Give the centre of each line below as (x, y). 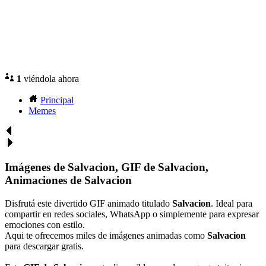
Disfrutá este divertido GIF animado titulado (88, 203)
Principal (57, 100)
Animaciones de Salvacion (68, 180)
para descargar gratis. (44, 246)
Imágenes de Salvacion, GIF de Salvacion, (107, 167)
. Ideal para (232, 203)
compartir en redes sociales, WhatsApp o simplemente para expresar (132, 214)
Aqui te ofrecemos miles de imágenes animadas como (106, 235)
